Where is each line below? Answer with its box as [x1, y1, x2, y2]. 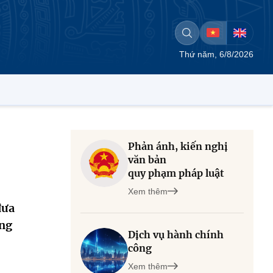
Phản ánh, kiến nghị [128, 140, 228, 152]
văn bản [128, 154, 166, 166]
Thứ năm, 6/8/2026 [179, 49, 253, 59]
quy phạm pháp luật [128, 167, 224, 179]
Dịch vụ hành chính [128, 229, 224, 241]
